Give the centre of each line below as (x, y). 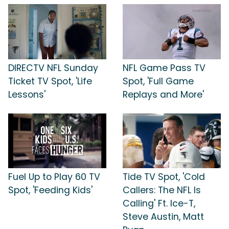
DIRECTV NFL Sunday (53, 68)
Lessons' (27, 94)
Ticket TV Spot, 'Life (50, 81)
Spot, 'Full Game (158, 81)
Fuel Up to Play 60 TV (54, 177)
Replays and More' (163, 94)
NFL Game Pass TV (164, 68)
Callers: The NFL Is (162, 190)
